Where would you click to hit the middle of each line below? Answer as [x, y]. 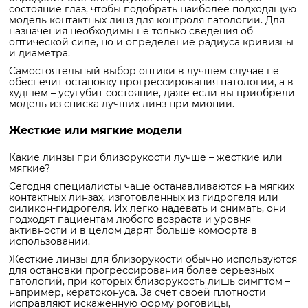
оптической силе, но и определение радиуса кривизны [151, 42]
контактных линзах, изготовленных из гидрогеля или [144, 197]
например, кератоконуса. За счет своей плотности [137, 292]
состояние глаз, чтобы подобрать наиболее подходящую [153, 9]
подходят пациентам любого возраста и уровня [130, 219]
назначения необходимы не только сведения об [131, 31]
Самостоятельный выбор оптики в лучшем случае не [144, 70]
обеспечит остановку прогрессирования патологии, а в [151, 81]
